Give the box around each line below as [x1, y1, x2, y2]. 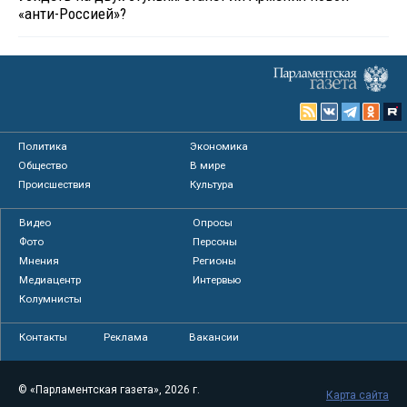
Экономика [190, 140, 249, 154]
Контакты [19, 331, 67, 344]
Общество [18, 159, 67, 173]
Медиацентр [19, 273, 81, 287]
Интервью [192, 273, 241, 287]
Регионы [192, 254, 236, 268]
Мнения [19, 254, 59, 268]
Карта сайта [326, 389, 389, 402]
